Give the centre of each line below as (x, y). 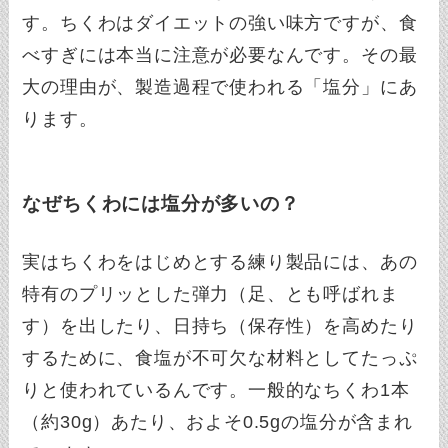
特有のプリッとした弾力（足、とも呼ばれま (210, 293)
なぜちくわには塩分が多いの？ (161, 204)
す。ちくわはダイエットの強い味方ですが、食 (220, 23)
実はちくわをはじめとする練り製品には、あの (220, 261)
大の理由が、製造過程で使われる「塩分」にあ (220, 87)
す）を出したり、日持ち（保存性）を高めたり (220, 325)
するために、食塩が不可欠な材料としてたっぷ (220, 357)
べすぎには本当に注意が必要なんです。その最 (220, 55)
